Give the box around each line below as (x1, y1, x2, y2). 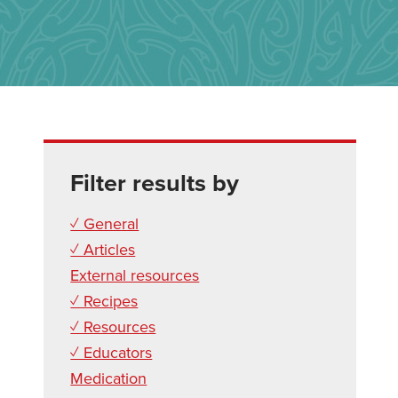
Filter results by (70, 169, 240, 198)
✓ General (70, 214, 139, 234)
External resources (70, 266, 200, 285)
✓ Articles (70, 240, 136, 259)
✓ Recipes (70, 291, 139, 311)
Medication (70, 369, 147, 388)
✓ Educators (70, 343, 153, 362)
